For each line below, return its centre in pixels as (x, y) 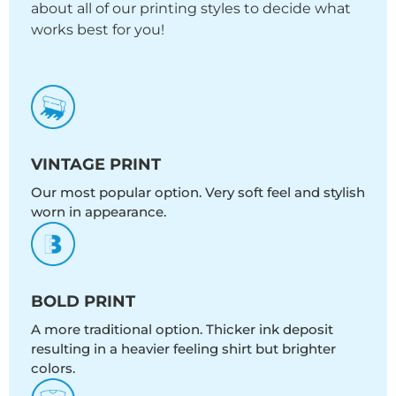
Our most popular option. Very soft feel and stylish (198, 193)
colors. (53, 369)
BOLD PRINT (83, 302)
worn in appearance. (99, 212)
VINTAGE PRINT (96, 165)
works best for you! (98, 30)
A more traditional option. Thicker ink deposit (182, 330)
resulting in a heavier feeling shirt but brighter (183, 349)
